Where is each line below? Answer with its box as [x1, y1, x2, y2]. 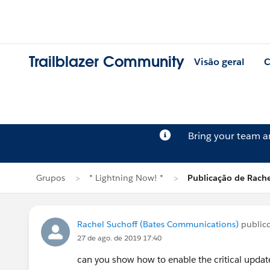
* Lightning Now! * [89, 172, 163, 183]
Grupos [36, 172, 65, 183]
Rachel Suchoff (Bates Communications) [77, 219, 239, 230]
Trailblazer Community [29, 52, 184, 72]
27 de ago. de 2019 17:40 [77, 233, 162, 243]
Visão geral [194, 55, 245, 69]
